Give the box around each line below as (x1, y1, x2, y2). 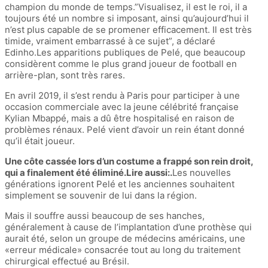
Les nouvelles (172, 166, 231, 178)
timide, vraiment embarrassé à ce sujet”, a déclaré (5, 35, 215, 47)
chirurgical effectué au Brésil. (5, 255, 129, 267)
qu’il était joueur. (5, 135, 75, 147)
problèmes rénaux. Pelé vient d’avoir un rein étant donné (5, 123, 245, 135)
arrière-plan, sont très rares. (5, 69, 125, 81)
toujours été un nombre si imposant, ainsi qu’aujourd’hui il (5, 12, 249, 24)
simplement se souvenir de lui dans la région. (5, 189, 197, 201)
